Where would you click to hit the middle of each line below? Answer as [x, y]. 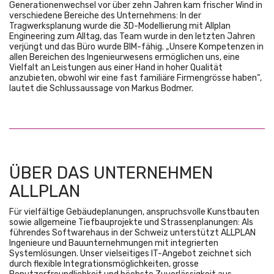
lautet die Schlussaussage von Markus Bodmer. [102, 88]
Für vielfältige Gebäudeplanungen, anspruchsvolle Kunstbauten [134, 212]
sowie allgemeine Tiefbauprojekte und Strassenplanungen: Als [131, 222]
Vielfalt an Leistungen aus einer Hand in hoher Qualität [116, 67]
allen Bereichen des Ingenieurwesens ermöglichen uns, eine [124, 57]
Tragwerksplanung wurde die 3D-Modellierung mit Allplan [120, 26]
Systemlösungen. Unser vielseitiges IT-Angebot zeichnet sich [130, 253]
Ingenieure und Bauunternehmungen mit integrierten [114, 243]
